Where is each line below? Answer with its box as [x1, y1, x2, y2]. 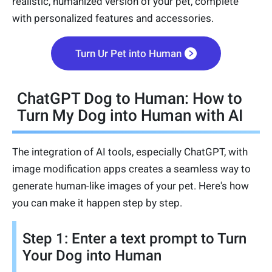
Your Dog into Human [22, 247, 161, 265]
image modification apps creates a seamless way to [12, 163, 251, 175]
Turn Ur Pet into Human [75, 47, 182, 60]
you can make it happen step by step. [12, 197, 182, 209]
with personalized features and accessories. [12, 12, 214, 25]
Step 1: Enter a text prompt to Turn [22, 230, 246, 248]
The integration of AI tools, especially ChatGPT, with [12, 146, 248, 158]
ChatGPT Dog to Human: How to [17, 89, 242, 108]
